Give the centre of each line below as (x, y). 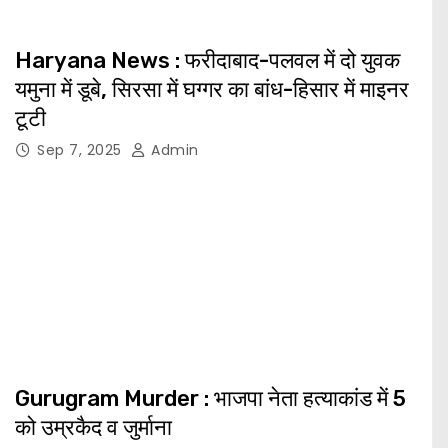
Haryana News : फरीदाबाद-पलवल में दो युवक (207, 60)
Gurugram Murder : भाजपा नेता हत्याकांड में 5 (210, 399)
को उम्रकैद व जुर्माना (93, 428)
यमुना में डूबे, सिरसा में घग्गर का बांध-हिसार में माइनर (212, 89)
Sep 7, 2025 (81, 149)
